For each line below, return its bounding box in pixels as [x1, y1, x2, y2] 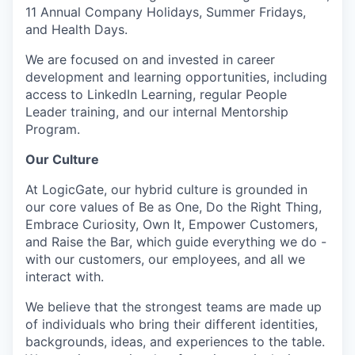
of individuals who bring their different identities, [25, 316, 318, 332]
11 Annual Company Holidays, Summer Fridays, [25, 4, 306, 20]
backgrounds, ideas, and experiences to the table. [25, 334, 325, 349]
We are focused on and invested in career [25, 52, 275, 67]
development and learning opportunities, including [25, 69, 327, 85]
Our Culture [25, 151, 99, 167]
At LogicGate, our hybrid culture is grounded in [25, 181, 307, 197]
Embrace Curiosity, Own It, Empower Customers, [25, 216, 318, 232]
